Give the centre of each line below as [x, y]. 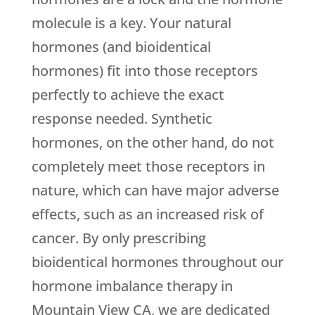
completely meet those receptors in [148, 167]
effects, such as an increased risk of [147, 214]
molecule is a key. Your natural [131, 23]
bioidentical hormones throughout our [157, 262]
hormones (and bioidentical [121, 47]
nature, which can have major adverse [155, 191]
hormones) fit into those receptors [144, 71]
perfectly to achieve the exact [128, 95]
